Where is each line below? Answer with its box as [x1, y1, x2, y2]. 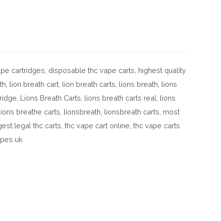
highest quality [138, 66, 186, 74]
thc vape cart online [65, 121, 130, 130]
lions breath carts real [84, 93, 157, 102]
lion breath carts [62, 79, 116, 88]
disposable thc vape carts [48, 66, 135, 74]
